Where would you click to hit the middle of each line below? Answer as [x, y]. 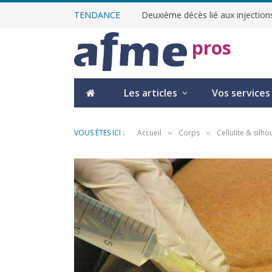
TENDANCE [97, 15]
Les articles [151, 93]
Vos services [241, 93]
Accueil [149, 133]
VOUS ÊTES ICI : [99, 133]
